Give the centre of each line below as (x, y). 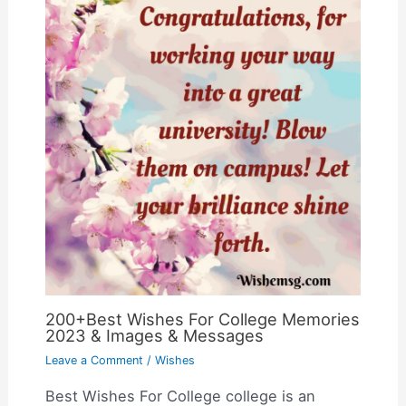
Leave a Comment (94, 360)
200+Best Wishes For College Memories (202, 319)
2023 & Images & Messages (154, 335)
